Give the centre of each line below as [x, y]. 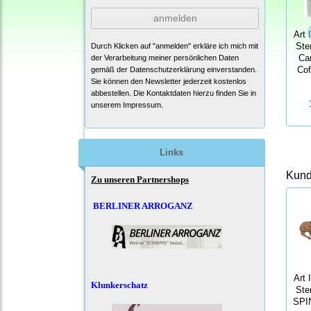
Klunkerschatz [119, 285]
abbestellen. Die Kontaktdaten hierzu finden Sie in [174, 93]
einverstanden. [231, 69]
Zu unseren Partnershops [140, 179]
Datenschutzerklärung [167, 69]
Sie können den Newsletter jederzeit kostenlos [169, 81]
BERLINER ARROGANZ [143, 205]
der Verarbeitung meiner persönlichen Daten [165, 57]
